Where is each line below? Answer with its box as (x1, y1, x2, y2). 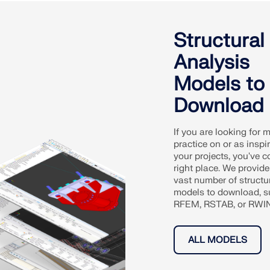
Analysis (174, 49, 250, 75)
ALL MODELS (188, 234, 247, 246)
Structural (174, 28, 265, 53)
